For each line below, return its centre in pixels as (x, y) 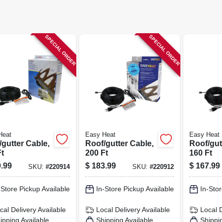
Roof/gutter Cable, (119, 143)
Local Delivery (118, 210)
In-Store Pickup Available (135, 189)
